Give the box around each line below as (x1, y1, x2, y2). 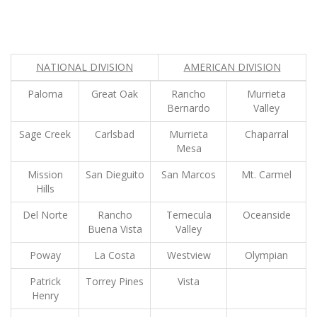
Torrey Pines (86, 275, 144, 288)
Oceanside (242, 208, 291, 221)
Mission (27, 168, 63, 181)
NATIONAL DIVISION (36, 60, 133, 74)
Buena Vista (87, 222, 142, 236)
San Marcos (161, 168, 216, 181)
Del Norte (22, 208, 68, 221)
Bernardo (167, 101, 210, 115)
